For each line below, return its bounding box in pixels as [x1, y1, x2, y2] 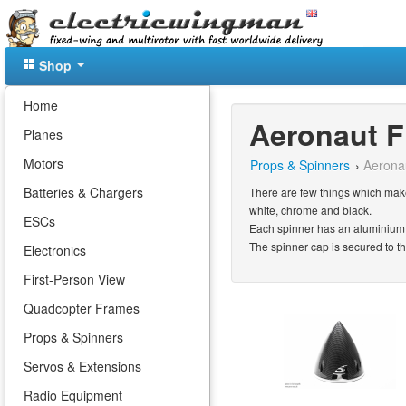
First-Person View [24, 270, 125, 288]
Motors [24, 154, 63, 172]
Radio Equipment [24, 386, 122, 404]
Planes [24, 125, 63, 143]
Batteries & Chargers [24, 183, 143, 201]
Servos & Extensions [24, 357, 141, 375]
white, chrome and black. [249, 202, 372, 217]
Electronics [24, 241, 86, 259]
